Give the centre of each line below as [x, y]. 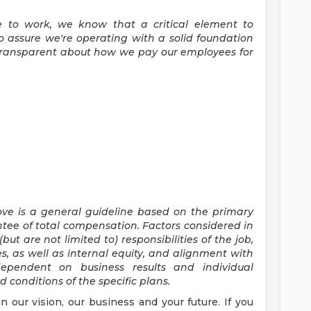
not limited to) [81, 239]
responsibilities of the [177, 239]
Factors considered [192, 226]
